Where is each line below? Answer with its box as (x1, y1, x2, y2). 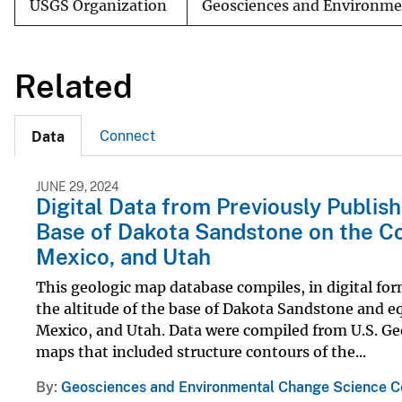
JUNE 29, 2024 (36, 179, 119, 195)
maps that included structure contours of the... (36, 342, 366, 361)
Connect (100, 127, 155, 145)
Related (14, 66, 133, 105)
